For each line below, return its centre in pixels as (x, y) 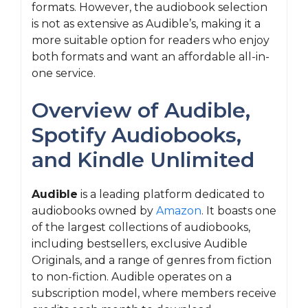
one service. (64, 73)
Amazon (179, 211)
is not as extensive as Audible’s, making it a (146, 24)
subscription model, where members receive (154, 293)
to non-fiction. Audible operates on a (132, 277)
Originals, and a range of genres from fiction (152, 260)
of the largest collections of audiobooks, (141, 227)
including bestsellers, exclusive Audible (140, 244)
